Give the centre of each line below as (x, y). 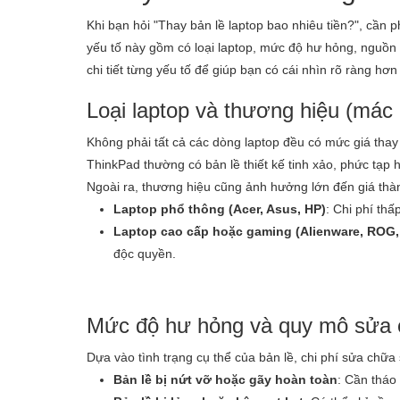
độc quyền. (145, 253)
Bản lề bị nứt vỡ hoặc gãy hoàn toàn (225, 379)
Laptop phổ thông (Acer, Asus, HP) (220, 208)
